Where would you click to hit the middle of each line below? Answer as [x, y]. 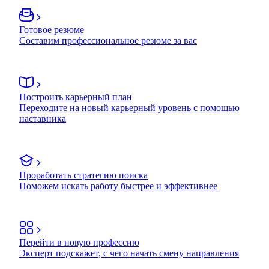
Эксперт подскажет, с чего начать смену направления [129, 253]
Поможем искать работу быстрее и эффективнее [118, 186]
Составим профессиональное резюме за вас [108, 40]
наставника [43, 118]
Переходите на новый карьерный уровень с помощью [129, 107]
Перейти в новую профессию [79, 242]
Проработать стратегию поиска [83, 175]
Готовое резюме [52, 29]
